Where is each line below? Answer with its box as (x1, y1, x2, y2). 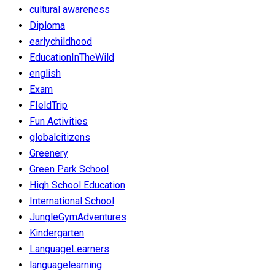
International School (29, 195, 114, 207)
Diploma (29, 20, 65, 32)
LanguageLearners (29, 243, 109, 255)
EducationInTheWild (29, 52, 114, 64)
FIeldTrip (29, 99, 68, 112)
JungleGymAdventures (29, 211, 126, 223)
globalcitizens (29, 131, 90, 144)
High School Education (29, 179, 125, 192)
